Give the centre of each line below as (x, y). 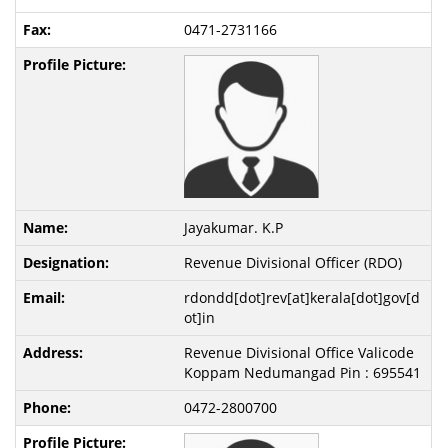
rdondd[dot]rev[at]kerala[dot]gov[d (301, 298)
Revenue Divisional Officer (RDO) (292, 263)
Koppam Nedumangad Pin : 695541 (302, 373)
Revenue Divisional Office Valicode (298, 353)
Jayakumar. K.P (233, 228)
